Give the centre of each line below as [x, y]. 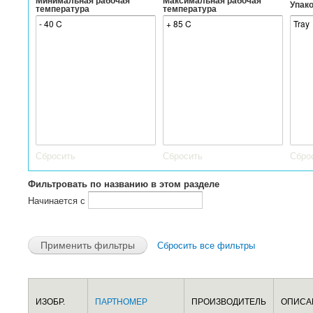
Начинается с [58, 201]
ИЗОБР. [50, 302]
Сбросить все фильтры [206, 246]
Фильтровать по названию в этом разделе [124, 184]
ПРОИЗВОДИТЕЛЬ [229, 302]
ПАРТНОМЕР [121, 302]
